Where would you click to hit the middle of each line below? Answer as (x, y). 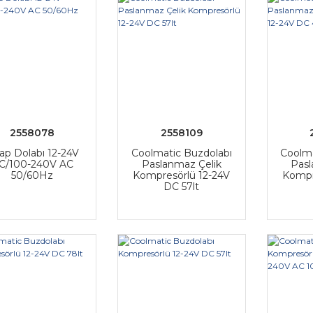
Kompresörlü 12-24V (182, 175)
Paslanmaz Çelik (181, 164)
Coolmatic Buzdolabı (181, 153)
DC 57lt (182, 187)
